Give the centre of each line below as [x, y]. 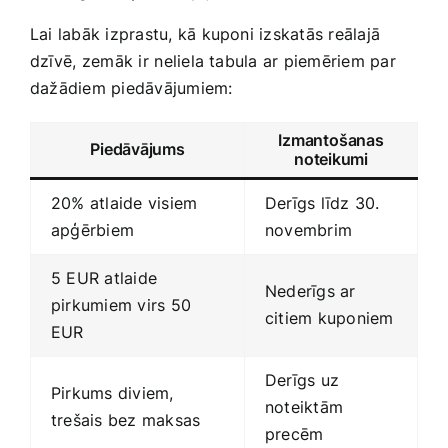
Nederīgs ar [310, 291]
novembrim [309, 230]
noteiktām [304, 407]
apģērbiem [93, 230]
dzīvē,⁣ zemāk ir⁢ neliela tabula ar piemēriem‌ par [213, 61]
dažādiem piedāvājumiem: [131, 88]
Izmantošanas [331, 140]
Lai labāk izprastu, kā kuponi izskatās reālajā [205, 34]
